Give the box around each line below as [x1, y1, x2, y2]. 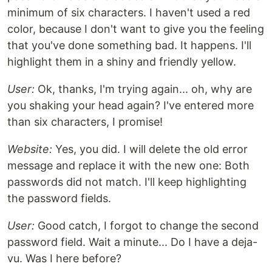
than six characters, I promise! [7, 115, 163, 128]
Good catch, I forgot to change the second [35, 219, 259, 232]
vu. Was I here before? [7, 251, 121, 265]
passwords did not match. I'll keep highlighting [7, 175, 246, 188]
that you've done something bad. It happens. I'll [7, 38, 251, 52]
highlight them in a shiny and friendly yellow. [7, 55, 236, 68]
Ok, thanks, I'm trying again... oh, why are [35, 82, 252, 95]
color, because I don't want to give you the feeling [7, 22, 264, 35]
